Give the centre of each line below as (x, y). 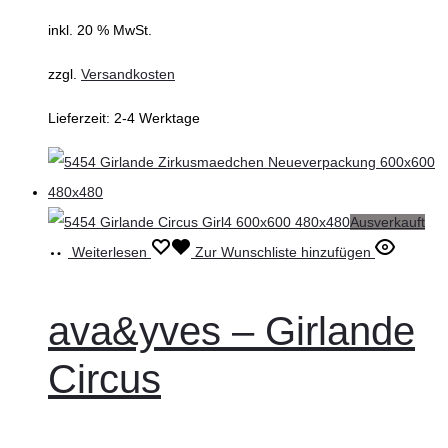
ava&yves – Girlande (231, 331)
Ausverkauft (387, 222)
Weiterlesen (109, 252)
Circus (104, 379)
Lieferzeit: (81, 118)
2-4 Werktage (157, 118)
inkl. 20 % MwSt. (100, 30)
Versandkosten (128, 74)
